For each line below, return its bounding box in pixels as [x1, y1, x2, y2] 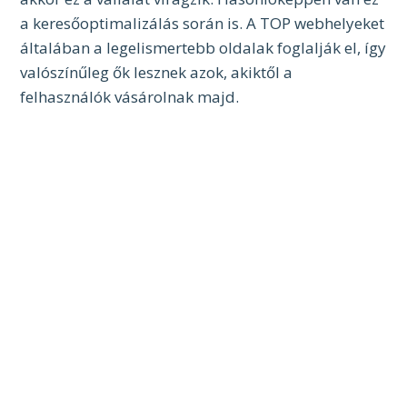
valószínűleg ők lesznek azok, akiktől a [20, 62, 293, 83]
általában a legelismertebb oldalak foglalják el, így [20, 37, 387, 58]
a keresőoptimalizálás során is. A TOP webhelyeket [20, 13, 385, 34]
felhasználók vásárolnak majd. [20, 86, 240, 107]
